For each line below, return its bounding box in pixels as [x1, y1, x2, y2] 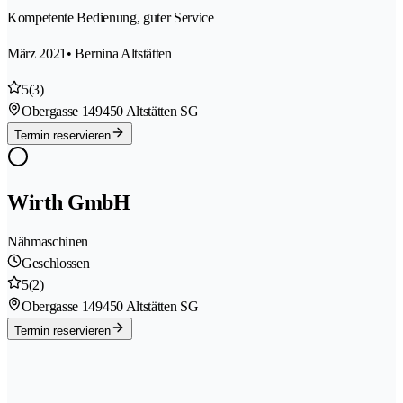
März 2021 [7, 46, 67, 62]
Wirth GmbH [7, 191, 130, 215]
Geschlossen [22, 255, 90, 272]
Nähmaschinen [7, 234, 89, 250]
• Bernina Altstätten [67, 46, 172, 62]
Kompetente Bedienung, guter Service [7, 10, 214, 26]
